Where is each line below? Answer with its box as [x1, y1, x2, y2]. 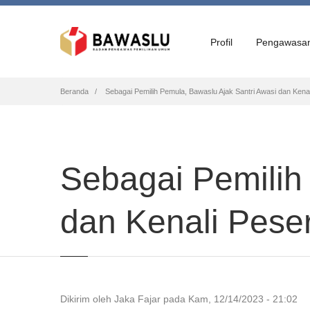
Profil [210, 37, 232, 48]
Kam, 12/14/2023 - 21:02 [188, 293, 298, 304]
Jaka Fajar [114, 293, 161, 304]
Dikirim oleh [60, 293, 114, 304]
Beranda [60, 87, 89, 95]
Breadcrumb [60, 80, 223, 111]
